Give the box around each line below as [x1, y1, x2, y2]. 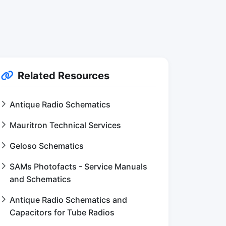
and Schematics [10, 174, 71, 184]
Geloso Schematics [10, 141, 84, 151]
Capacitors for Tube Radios [10, 207, 115, 217]
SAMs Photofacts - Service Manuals [10, 161, 147, 172]
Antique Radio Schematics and [10, 195, 127, 205]
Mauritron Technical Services [10, 120, 121, 130]
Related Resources [18, 70, 109, 82]
